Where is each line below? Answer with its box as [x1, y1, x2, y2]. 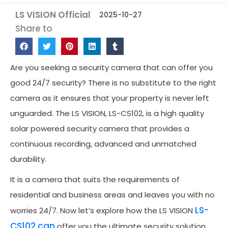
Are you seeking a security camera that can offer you [10, 62, 213, 73]
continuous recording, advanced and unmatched [10, 138, 196, 149]
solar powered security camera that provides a [10, 123, 189, 134]
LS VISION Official [15, 9, 91, 21]
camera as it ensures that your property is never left [10, 92, 209, 103]
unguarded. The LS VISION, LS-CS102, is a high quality [10, 107, 204, 119]
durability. [10, 153, 46, 164]
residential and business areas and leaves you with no [10, 189, 215, 200]
